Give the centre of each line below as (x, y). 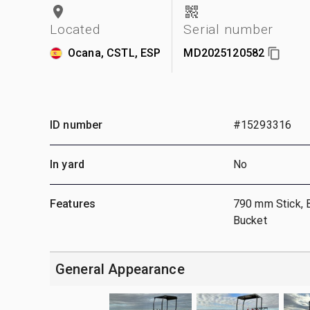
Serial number (229, 29)
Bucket (250, 220)
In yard (67, 164)
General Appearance (120, 269)
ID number (76, 125)
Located (75, 29)
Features (73, 203)
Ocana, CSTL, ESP (115, 53)
